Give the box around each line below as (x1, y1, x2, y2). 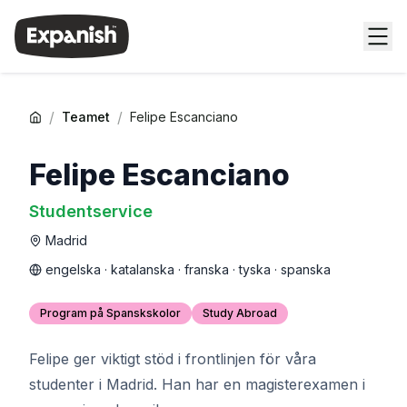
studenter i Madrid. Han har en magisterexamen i (29, 375, 365, 393)
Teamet (62, 109, 110, 124)
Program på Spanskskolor (40, 306, 181, 320)
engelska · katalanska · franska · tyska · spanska (45, 262, 331, 277)
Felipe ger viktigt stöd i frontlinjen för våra (29, 350, 316, 368)
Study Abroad (203, 306, 277, 320)
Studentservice (29, 202, 153, 221)
